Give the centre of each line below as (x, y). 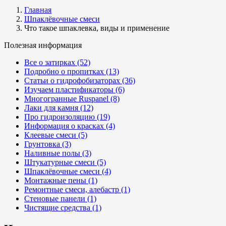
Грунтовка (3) (48, 144)
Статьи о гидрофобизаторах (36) (80, 80)
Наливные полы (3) (58, 153)
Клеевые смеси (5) (56, 135)
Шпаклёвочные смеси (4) (68, 171)
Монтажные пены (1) (61, 180)
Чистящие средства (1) (63, 208)
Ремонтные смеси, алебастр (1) (77, 189)
